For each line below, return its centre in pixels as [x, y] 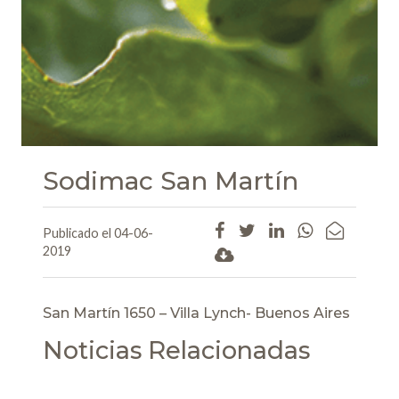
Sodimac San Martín [171, 181]
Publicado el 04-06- [98, 233]
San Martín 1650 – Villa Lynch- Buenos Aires [196, 313]
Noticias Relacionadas [176, 350]
